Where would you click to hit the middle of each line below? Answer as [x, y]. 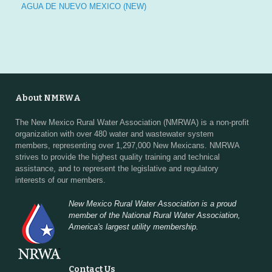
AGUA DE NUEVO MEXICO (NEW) [84, 6]
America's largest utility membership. [134, 226]
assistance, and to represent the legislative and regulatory [117, 168]
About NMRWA [48, 98]
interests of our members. [60, 180]
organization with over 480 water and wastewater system [114, 134]
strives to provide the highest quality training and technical [117, 157]
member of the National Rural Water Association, [155, 215]
